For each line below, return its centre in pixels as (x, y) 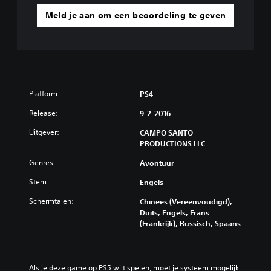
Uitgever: (44, 132)
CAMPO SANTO (166, 132)
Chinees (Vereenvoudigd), (186, 201)
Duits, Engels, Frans (175, 212)
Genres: (42, 162)
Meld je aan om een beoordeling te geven (135, 15)
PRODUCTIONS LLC (172, 143)
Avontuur (157, 163)
